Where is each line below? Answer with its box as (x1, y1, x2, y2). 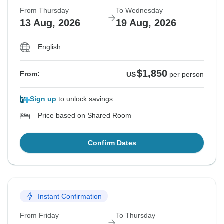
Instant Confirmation (38, 192, 102, 200)
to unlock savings (56, 95, 113, 103)
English (38, 43, 61, 51)
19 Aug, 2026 (116, 17, 176, 29)
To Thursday (116, 211, 155, 220)
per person (169, 70, 204, 79)
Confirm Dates (87, 139, 136, 147)
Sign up (30, 95, 56, 103)
